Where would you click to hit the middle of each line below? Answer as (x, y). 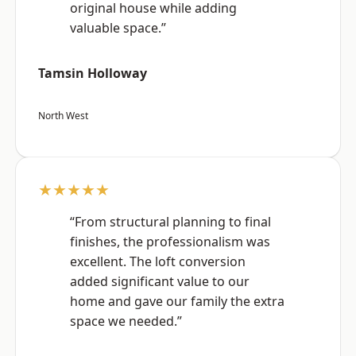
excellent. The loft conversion (158, 262)
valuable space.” (118, 28)
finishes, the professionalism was (170, 242)
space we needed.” (126, 321)
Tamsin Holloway (93, 74)
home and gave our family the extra (177, 302)
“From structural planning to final (170, 222)
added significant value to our (160, 282)
